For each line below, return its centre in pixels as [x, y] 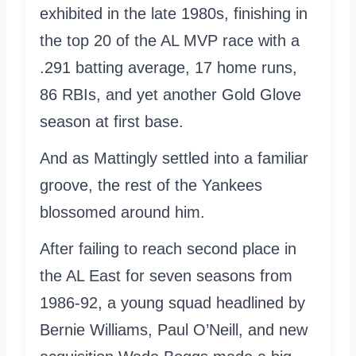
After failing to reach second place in [168, 248]
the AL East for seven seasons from [166, 275]
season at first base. [112, 121]
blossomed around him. [122, 212]
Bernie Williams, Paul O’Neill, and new [174, 329]
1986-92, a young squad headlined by [172, 302]
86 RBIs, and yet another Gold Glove [170, 94]
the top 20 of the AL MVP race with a [170, 40]
